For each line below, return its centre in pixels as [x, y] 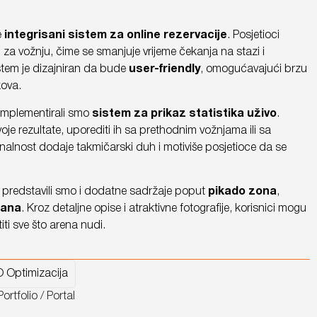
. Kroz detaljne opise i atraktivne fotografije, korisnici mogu [163, 209]
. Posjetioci [253, 36]
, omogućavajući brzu [253, 70]
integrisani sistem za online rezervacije [115, 36]
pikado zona [242, 192]
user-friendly [164, 70]
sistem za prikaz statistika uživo [184, 114]
